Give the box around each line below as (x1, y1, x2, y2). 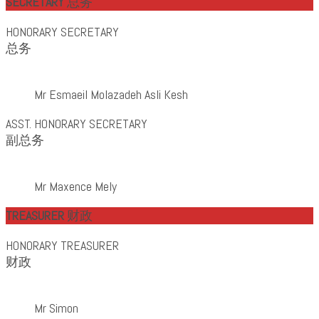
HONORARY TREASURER (6, 236, 119, 253)
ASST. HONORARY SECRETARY (6, 115, 147, 132)
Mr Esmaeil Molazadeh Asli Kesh (34, 85, 188, 103)
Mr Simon (34, 299, 78, 316)
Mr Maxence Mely (34, 177, 117, 194)
